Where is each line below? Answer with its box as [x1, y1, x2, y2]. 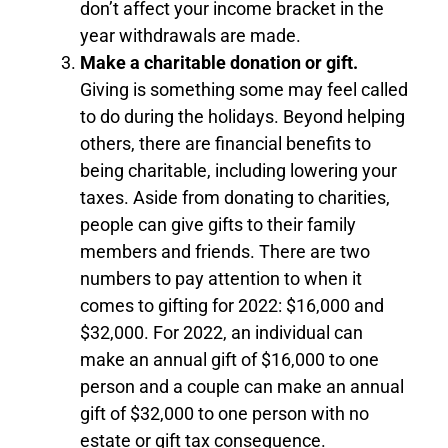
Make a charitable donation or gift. [80, 51, 358, 73]
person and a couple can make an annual [80, 375, 404, 397]
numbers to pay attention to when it [80, 267, 362, 289]
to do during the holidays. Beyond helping [80, 105, 405, 127]
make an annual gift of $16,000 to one [80, 348, 379, 370]
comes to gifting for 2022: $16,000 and [80, 294, 384, 316]
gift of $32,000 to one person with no [80, 402, 369, 424]
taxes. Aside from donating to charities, [80, 186, 390, 208]
